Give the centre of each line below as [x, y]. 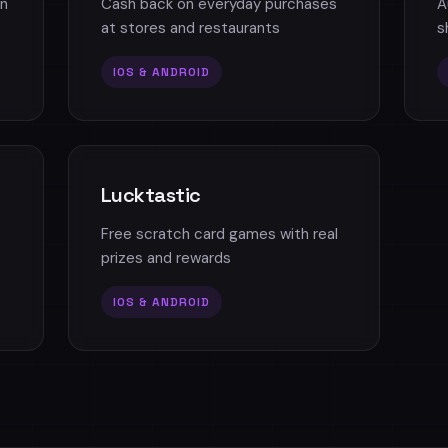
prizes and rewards [165, 258]
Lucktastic [150, 195]
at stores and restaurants [190, 28]
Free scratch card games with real [219, 234]
